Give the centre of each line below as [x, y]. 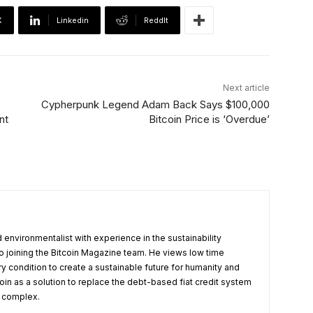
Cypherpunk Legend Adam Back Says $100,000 [155, 105]
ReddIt [156, 21]
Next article [246, 88]
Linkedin [73, 21]
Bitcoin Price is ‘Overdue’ [209, 119]
